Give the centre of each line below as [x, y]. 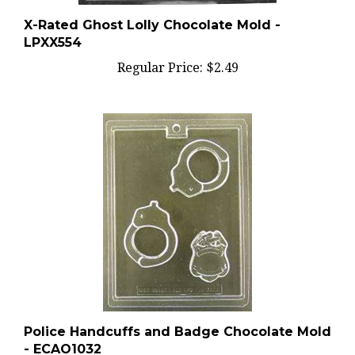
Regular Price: [160, 51]
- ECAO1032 [63, 332]
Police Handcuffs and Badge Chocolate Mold [177, 315]
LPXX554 [53, 26]
